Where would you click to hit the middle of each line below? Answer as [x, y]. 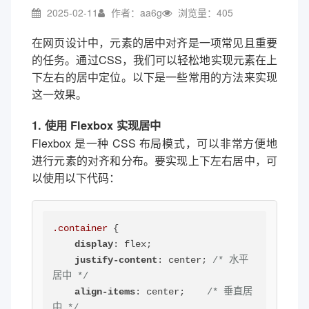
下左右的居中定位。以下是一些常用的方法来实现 [154, 77]
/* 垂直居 [230, 292]
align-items [105, 292]
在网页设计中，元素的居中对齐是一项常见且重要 [154, 42]
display [94, 245]
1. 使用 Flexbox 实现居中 [96, 125]
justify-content [116, 260]
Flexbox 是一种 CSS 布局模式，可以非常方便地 [154, 143]
